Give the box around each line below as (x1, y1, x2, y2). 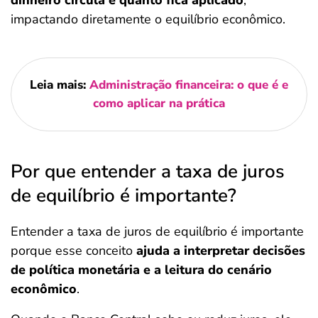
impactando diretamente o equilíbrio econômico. (11, 11, 285, 28)
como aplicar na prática (93, 95, 225, 111)
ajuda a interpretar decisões (136, 242, 305, 259)
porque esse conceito (11, 242, 136, 259)
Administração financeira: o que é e (89, 77, 288, 93)
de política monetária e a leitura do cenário (11, 261, 272, 278)
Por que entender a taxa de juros (11, 159, 285, 184)
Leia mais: (30, 77, 89, 93)
